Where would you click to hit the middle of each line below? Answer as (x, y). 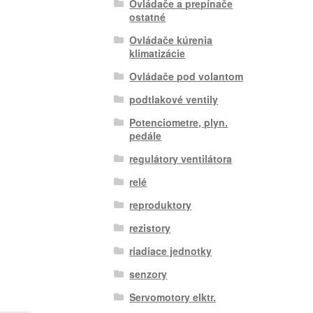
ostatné (148, 16)
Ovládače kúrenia (171, 39)
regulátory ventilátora (181, 158)
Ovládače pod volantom (187, 76)
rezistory (150, 227)
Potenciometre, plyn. (179, 122)
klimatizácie (158, 53)
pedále (146, 135)
